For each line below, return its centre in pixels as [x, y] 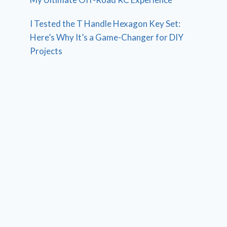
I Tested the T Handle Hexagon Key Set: [105, 24]
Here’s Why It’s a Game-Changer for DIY [107, 37]
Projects [46, 51]
